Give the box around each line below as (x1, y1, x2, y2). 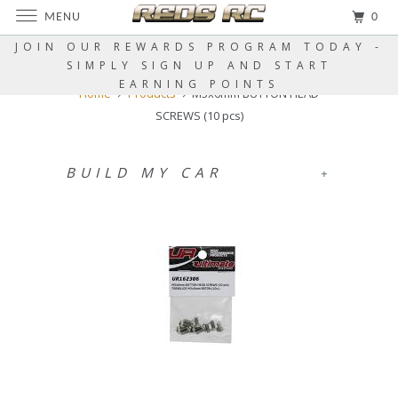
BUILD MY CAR (66, 163, 222, 182)
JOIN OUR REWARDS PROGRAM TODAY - (14, 39, 384, 54)
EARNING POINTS (119, 76, 279, 92)
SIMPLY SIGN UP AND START (66, 58, 332, 73)
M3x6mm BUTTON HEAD (189, 85, 320, 101)
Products (127, 85, 176, 101)
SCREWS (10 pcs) (155, 107, 243, 123)
